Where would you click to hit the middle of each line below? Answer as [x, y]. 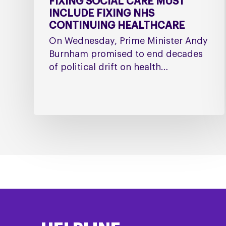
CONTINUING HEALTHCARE [117, 26]
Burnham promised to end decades [126, 54]
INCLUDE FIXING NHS [102, 14]
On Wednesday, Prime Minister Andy [129, 41]
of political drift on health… [109, 67]
